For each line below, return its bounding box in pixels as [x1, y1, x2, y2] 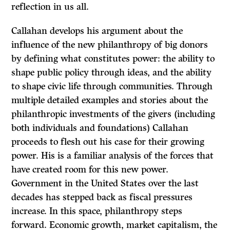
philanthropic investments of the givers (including [11, 108, 216, 120]
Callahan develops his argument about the [11, 25, 183, 37]
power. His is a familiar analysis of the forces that [11, 150, 214, 162]
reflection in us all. [11, 1, 89, 13]
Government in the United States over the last [11, 178, 199, 189]
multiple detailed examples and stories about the [11, 94, 208, 106]
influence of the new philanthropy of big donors [11, 39, 208, 51]
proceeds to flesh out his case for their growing [11, 136, 205, 148]
